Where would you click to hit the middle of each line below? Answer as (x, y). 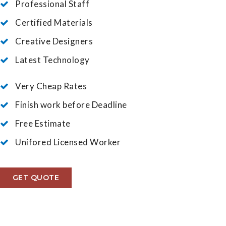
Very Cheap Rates (51, 86)
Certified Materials (54, 23)
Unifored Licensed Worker (68, 142)
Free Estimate (43, 124)
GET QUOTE (36, 178)
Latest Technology (52, 60)
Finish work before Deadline (71, 105)
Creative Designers (54, 41)
